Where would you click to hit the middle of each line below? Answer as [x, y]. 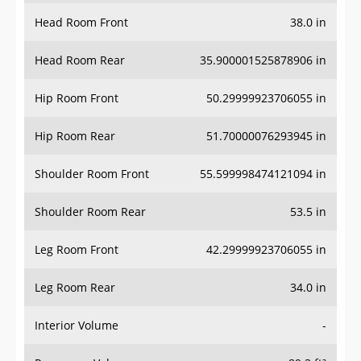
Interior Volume [77, 326]
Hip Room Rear [75, 136]
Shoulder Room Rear [90, 212]
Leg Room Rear [75, 288]
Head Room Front [81, 23]
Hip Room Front [77, 98]
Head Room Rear [80, 60]
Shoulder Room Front [92, 174]
